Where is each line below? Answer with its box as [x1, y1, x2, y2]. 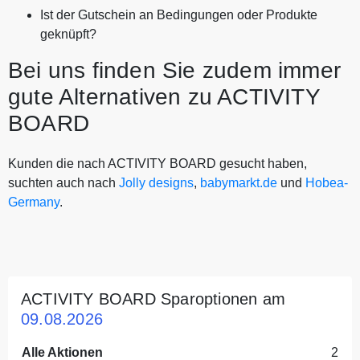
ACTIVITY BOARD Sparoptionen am [21, 289, 286, 308]
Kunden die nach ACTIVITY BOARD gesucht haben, [8, 156, 307, 170]
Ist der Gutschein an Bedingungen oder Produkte [40, 7, 317, 22]
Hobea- [305, 175, 348, 190]
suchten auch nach [8, 175, 119, 190]
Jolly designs [119, 175, 194, 190]
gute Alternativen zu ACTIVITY [8, 84, 320, 109]
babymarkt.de [200, 175, 277, 190]
